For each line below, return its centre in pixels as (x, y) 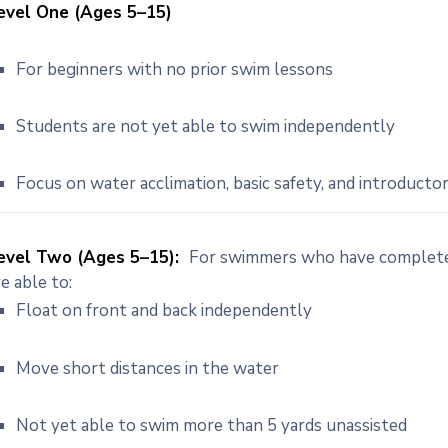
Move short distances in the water (148, 368)
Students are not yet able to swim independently (206, 126)
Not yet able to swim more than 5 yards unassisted (212, 425)
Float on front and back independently (164, 310)
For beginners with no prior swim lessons (175, 69)
